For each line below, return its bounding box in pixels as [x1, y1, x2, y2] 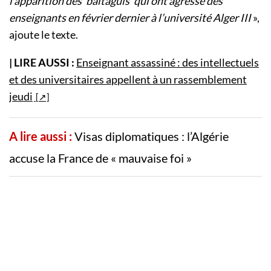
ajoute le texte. [9, 28, 78, 42]
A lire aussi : [9, 129, 72, 144]
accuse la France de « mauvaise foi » [9, 151, 192, 166]
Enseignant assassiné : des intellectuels [76, 56, 259, 70]
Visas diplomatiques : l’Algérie [74, 129, 229, 144]
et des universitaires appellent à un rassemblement [9, 73, 247, 87]
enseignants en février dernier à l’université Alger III [9, 11, 253, 25]
